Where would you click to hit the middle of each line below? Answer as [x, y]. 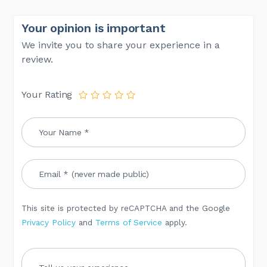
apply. [175, 223]
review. [38, 60]
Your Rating [48, 95]
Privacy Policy [49, 223]
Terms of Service [129, 223]
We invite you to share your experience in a [121, 45]
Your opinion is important [94, 28]
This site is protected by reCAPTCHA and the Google [126, 208]
